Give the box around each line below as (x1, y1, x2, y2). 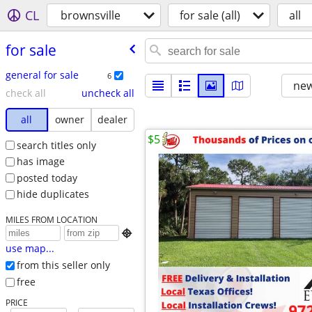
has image (16, 155, 65, 169)
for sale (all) (180, 8, 240, 23)
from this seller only (16, 258, 110, 272)
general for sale (5, 68, 79, 81)
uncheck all (81, 86, 134, 100)
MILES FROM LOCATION (5, 214, 97, 226)
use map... (5, 242, 54, 256)
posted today (16, 171, 77, 185)
